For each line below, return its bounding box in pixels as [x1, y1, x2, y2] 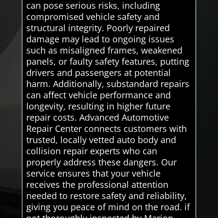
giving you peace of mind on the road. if [26, 200, 190, 213]
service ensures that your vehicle [26, 167, 161, 179]
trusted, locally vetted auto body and [26, 133, 176, 145]
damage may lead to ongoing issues [26, 33, 174, 45]
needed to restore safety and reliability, [26, 189, 187, 201]
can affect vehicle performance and [26, 89, 171, 101]
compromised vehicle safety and [26, 10, 160, 22]
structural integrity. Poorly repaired [26, 21, 170, 34]
